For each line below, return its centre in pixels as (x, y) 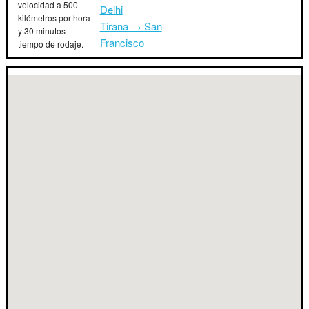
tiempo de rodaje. (51, 44)
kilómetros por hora (54, 18)
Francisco (122, 42)
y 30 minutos (42, 31)
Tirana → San (131, 26)
